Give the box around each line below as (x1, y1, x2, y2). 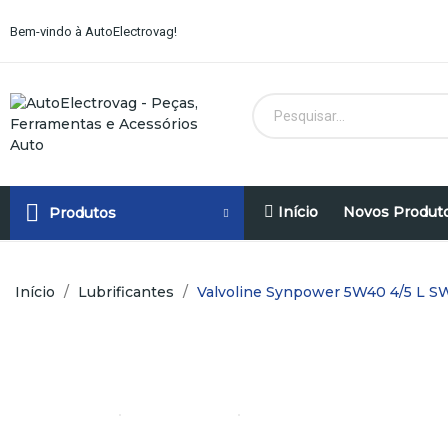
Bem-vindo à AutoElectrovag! (10, 23, 177, 39)
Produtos (49, 203, 116, 222)
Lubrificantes (78, 283, 174, 301)
